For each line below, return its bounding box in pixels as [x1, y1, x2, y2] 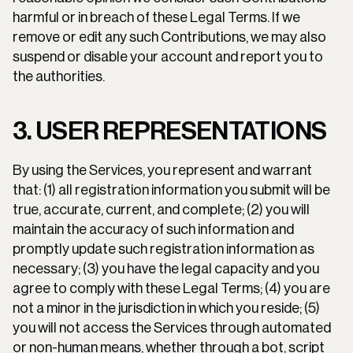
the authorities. [13, 69, 105, 84]
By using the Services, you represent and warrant [13, 163, 312, 177]
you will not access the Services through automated [13, 321, 331, 335]
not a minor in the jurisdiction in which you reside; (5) [13, 301, 320, 315]
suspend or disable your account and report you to [13, 50, 323, 64]
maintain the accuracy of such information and [13, 222, 294, 236]
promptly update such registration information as [13, 242, 314, 256]
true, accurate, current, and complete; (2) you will [13, 203, 310, 217]
